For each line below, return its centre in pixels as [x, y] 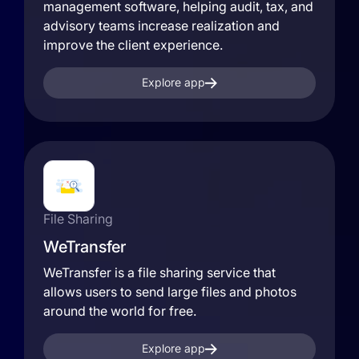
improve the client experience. [133, 45]
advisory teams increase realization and [161, 26]
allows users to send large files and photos [170, 292]
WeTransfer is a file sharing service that [159, 272]
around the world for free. [120, 311]
